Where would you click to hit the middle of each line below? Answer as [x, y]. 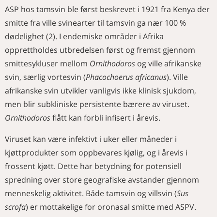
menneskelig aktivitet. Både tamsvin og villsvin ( [91, 193]
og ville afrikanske [168, 63]
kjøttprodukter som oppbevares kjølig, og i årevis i [96, 153]
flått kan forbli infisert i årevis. [105, 118]
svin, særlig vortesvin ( [45, 77]
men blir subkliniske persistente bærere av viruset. [97, 104]
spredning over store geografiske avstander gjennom [102, 180]
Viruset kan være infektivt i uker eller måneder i [91, 139]
